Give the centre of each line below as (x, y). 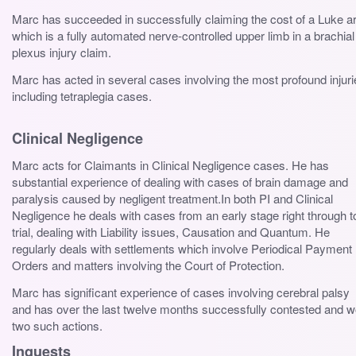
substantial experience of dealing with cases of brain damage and (180, 181)
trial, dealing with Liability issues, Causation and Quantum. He (171, 231)
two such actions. (57, 325)
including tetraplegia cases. (82, 96)
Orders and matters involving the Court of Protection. (148, 265)
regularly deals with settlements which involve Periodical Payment (182, 248)
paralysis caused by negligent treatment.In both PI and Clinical (172, 198)
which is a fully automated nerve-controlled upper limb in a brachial (183, 36)
